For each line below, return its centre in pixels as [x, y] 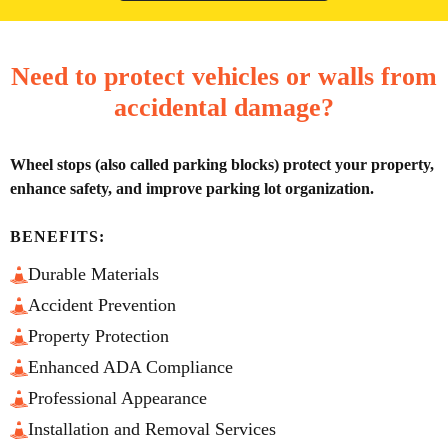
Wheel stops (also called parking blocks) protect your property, [222, 164]
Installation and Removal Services [152, 429]
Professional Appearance [117, 398]
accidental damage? [224, 107]
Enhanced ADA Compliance [130, 367]
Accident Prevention [102, 305]
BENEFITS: [57, 236]
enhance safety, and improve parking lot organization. [192, 188]
